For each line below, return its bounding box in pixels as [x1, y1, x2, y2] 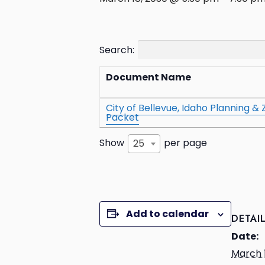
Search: [99, 43, 134, 57]
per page [161, 135, 207, 150]
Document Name [106, 70, 191, 84]
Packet [106, 110, 139, 124]
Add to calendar [126, 207, 209, 221]
